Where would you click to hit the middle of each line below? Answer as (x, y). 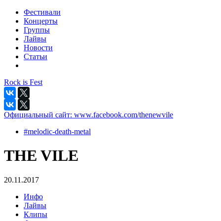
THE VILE (41, 156)
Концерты (41, 21)
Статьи (36, 56)
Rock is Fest (23, 82)
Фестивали (42, 12)
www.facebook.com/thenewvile (124, 115)
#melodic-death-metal (57, 131)
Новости (38, 48)
